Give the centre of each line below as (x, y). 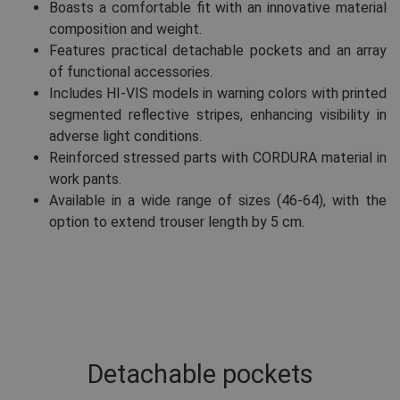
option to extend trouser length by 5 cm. (177, 222)
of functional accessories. (131, 72)
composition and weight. (125, 29)
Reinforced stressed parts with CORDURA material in (218, 158)
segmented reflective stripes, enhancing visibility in (218, 115)
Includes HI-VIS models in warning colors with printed (218, 94)
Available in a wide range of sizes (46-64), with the (218, 201)
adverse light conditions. (125, 137)
